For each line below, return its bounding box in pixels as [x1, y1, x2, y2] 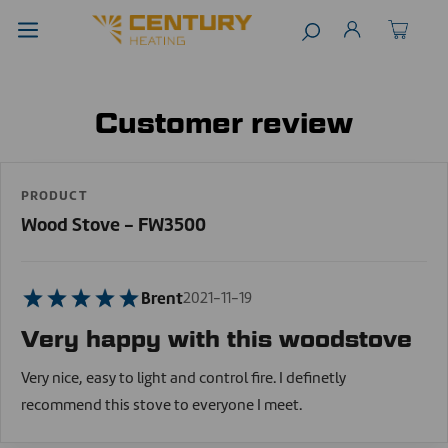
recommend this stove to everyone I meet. [21, 394, 302, 416]
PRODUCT [21, 187, 88, 205]
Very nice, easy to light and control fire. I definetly [21, 367, 346, 389]
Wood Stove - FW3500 [21, 212, 206, 238]
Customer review [95, 106, 353, 141]
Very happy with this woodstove [21, 325, 412, 353]
